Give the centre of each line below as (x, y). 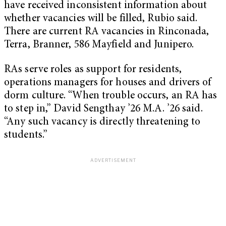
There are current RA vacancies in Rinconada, (107, 32)
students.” (26, 136)
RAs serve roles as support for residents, (93, 70)
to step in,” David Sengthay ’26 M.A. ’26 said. (103, 109)
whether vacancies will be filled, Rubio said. (101, 19)
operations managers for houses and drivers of (108, 83)
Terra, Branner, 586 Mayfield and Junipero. (99, 45)
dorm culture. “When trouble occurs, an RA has (111, 96)
